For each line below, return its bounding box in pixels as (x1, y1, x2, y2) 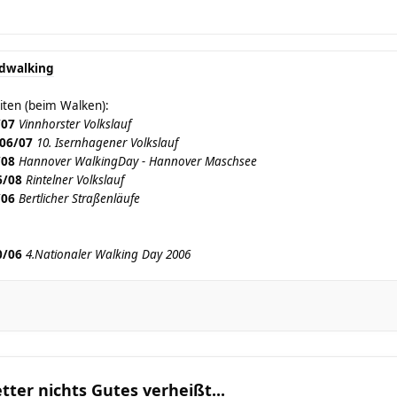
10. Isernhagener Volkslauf (36, 135, 178, 151)
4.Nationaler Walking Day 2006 (26, 246, 191, 262)
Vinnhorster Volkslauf (19, 116, 131, 132)
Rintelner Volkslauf (26, 172, 124, 188)
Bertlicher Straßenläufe (19, 191, 140, 206)
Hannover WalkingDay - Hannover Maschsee (19, 153, 257, 169)
